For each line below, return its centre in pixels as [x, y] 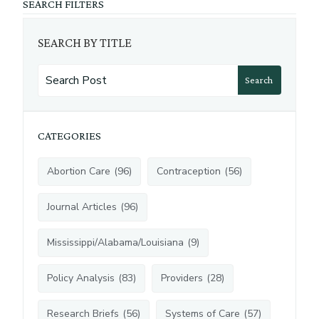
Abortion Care [78, 172]
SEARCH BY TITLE [84, 42]
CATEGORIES [69, 136]
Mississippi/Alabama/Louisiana [115, 243]
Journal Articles [82, 207]
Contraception [188, 172]
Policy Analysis [80, 278]
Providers [182, 278]
